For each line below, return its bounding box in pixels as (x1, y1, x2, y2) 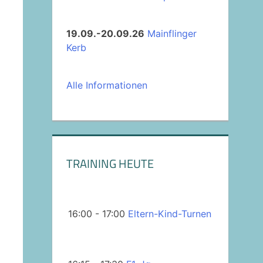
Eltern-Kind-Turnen (127, 208, 211, 220)
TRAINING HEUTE (66, 154, 154, 173)
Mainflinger (147, 27, 197, 39)
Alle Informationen (66, 79, 147, 91)
